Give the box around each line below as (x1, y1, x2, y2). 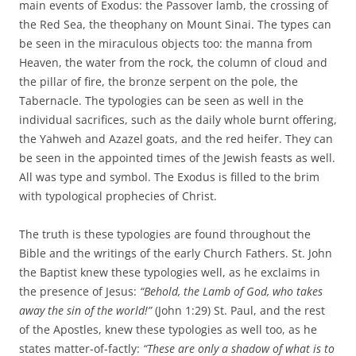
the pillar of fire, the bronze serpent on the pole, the (19, 73, 298, 89)
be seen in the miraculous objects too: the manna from (19, 35, 312, 51)
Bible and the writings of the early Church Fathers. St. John (19, 245, 332, 261)
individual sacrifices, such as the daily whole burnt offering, (19, 111, 337, 127)
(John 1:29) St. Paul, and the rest (155, 302, 325, 318)
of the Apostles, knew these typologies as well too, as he (19, 321, 317, 337)
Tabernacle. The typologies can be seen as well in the (19, 92, 304, 108)
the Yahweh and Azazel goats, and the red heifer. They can (19, 130, 333, 146)
